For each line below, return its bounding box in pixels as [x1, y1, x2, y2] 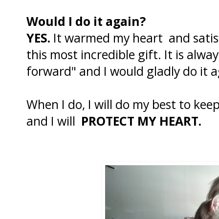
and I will [26, 112, 81, 129]
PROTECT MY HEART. [81, 112, 204, 129]
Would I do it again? [26, 12, 146, 29]
